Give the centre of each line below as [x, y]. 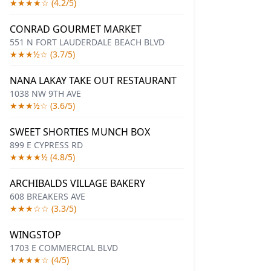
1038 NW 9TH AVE [45, 93]
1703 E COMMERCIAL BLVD [64, 248]
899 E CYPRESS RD [46, 145]
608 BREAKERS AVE [47, 196]
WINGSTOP [35, 235]
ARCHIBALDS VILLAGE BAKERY [77, 183]
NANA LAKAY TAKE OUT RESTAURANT [93, 80]
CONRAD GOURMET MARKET [76, 29]
